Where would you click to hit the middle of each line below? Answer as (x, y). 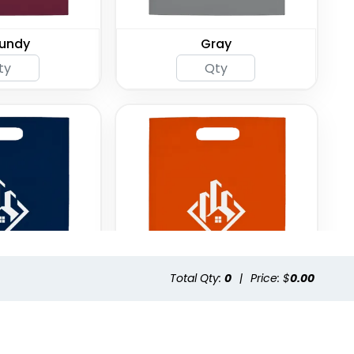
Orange (216, 321)
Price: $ (270, 279)
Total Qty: (197, 279)
